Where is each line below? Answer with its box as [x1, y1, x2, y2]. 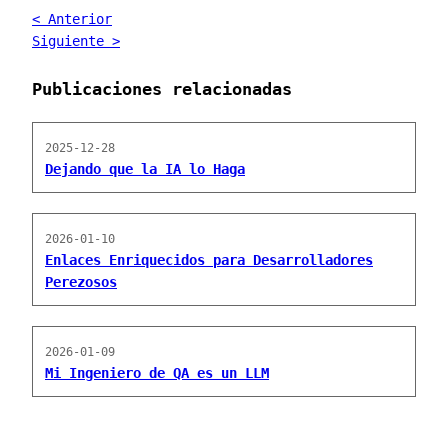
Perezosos [45, 274, 117, 290]
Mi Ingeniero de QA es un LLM [45, 365, 269, 381]
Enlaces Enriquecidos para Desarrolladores [45, 252, 373, 268]
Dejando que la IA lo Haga [45, 161, 245, 177]
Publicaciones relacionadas [32, 79, 292, 99]
